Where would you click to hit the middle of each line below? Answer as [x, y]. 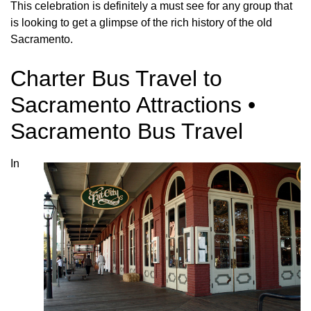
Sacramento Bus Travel [127, 132]
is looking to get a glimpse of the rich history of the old [141, 23]
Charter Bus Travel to [116, 79]
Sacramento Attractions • [133, 105]
